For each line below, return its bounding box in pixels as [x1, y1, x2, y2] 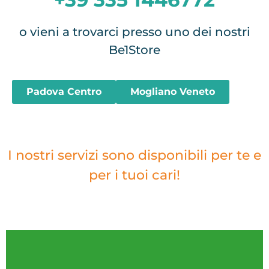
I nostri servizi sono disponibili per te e [8, 147, 261, 164]
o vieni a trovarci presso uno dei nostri [19, 25, 250, 40]
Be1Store [109, 43, 160, 58]
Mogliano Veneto [130, 85, 215, 97]
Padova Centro [26, 85, 101, 97]
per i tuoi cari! [89, 167, 180, 184]
